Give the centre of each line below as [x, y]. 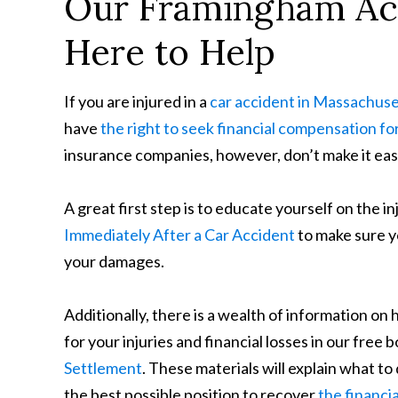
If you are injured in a [137, 102]
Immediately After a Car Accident [179, 235]
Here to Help [170, 52]
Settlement [103, 368]
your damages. [114, 262]
